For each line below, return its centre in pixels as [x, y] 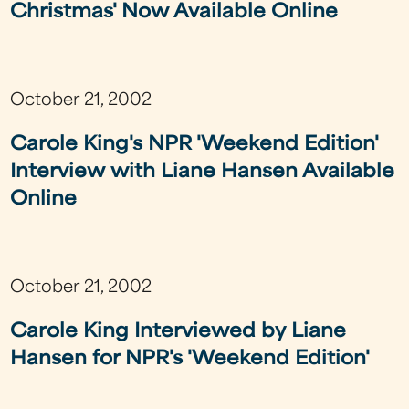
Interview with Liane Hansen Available [203, 173]
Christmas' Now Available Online [174, 13]
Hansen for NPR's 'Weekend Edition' [190, 360]
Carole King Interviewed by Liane [178, 333]
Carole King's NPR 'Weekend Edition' [194, 146]
